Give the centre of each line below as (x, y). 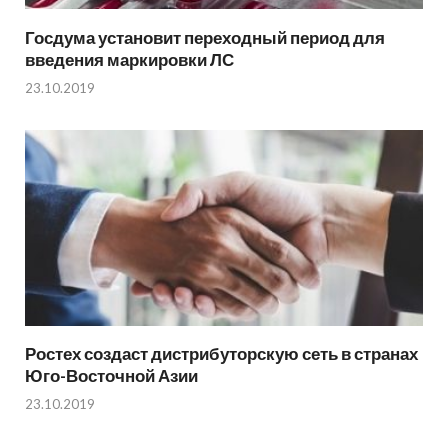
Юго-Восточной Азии (111, 375)
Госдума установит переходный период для (205, 37)
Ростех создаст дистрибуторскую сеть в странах (221, 353)
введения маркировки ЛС (129, 59)
